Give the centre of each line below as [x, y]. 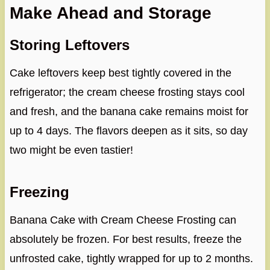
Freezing [39, 192]
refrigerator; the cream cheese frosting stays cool [127, 93]
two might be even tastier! [71, 150]
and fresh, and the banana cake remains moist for [129, 112]
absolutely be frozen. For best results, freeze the [125, 240]
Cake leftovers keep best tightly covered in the [120, 73]
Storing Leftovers [69, 45]
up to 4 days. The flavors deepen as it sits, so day [128, 131]
